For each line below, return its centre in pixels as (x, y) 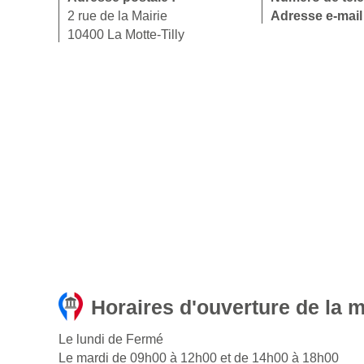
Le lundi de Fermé (111, 340)
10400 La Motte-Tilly (126, 35)
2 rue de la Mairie (117, 16)
